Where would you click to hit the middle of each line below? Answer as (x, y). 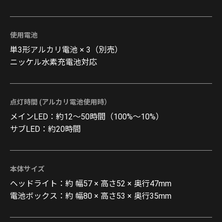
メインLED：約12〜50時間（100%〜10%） (87, 117)
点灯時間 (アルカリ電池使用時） (60, 102)
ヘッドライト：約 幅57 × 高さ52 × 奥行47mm (91, 184)
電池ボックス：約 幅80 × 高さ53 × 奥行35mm (91, 196)
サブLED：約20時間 (45, 129)
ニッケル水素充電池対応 (54, 62)
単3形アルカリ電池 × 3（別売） (66, 50)
